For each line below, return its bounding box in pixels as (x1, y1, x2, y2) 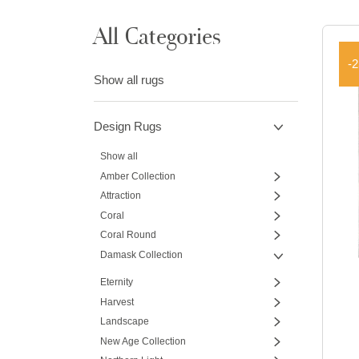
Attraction (99, 190, 141, 202)
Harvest (99, 296, 134, 308)
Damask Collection (99, 248, 183, 260)
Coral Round (99, 229, 156, 241)
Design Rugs (94, 119, 162, 134)
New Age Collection (99, 335, 186, 347)
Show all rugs (94, 73, 164, 87)
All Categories (94, 24, 221, 52)
